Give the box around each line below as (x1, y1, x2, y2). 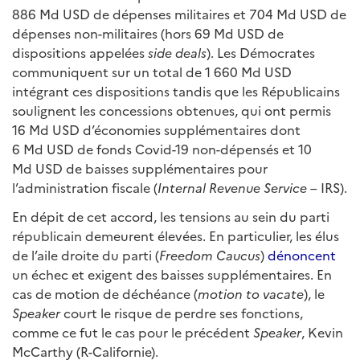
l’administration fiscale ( (12, 178, 157, 196)
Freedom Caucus (159, 246, 260, 264)
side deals (148, 43, 207, 61)
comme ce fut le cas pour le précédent (12, 323, 253, 341)
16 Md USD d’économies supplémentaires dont (12, 121, 301, 138)
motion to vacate (198, 284, 304, 302)
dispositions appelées (12, 43, 148, 61)
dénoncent (268, 246, 336, 264)
